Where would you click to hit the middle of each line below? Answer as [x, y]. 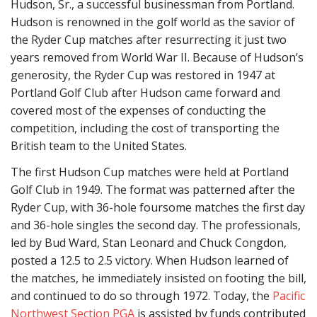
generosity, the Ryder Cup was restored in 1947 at [143, 75]
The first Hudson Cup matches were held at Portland [150, 172]
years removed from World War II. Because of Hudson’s [157, 57]
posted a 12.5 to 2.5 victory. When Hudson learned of [150, 261]
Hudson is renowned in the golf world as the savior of [153, 22]
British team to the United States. [99, 145]
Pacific [289, 296]
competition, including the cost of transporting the [145, 128]
